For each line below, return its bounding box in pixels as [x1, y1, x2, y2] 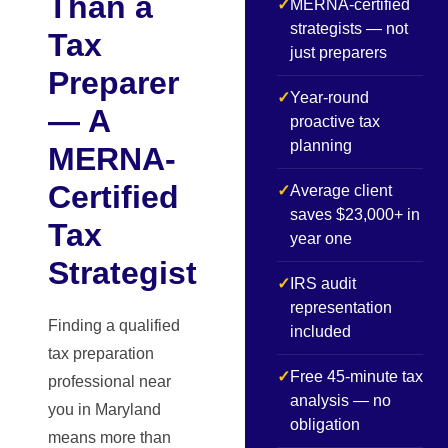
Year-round [290, 89, 369, 106]
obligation [290, 416, 360, 433]
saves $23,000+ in [290, 206, 420, 223]
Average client [290, 182, 392, 199]
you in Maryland [48, 401, 161, 418]
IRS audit [290, 275, 356, 292]
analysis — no [290, 392, 391, 409]
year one [290, 230, 352, 247]
